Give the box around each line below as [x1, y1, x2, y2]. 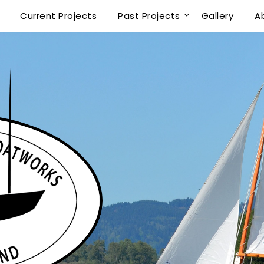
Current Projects [20, 9, 97, 22]
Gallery [201, 9, 234, 22]
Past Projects [118, 9, 180, 22]
